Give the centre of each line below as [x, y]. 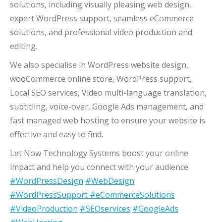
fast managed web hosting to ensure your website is [108, 120]
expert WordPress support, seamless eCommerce [102, 18]
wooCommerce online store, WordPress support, [101, 79]
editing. [24, 46]
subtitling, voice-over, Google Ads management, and [107, 107]
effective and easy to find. [56, 134]
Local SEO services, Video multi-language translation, [108, 93]
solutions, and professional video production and [101, 32]
